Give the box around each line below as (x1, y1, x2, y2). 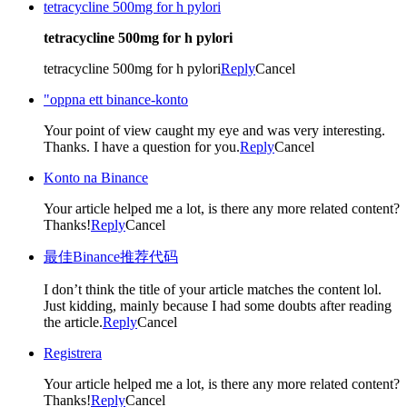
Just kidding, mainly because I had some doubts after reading (44, 297, 392, 313)
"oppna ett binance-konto (44, 91, 188, 107)
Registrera (44, 344, 102, 361)
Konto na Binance (44, 169, 148, 185)
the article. (44, 313, 103, 330)
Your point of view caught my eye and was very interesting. (44, 122, 385, 138)
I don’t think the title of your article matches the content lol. (44, 281, 382, 297)
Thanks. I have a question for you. (44, 138, 240, 154)
